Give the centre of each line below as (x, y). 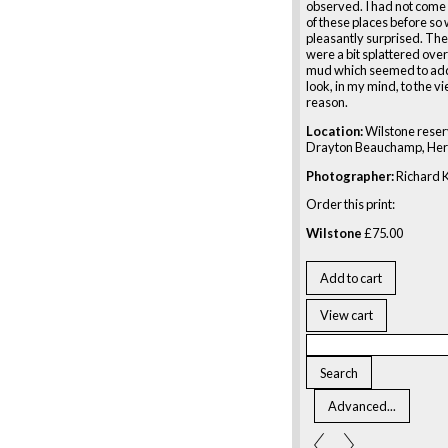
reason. (327, 102)
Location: (334, 130)
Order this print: (350, 204)
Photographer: (350, 175)
